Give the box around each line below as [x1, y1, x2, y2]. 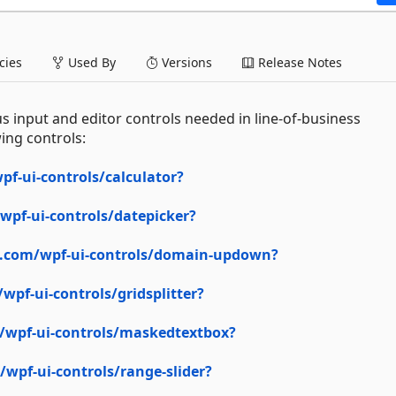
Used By [65, 53, 116, 71]
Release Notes [255, 53, 342, 71]
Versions [158, 53, 212, 71]
